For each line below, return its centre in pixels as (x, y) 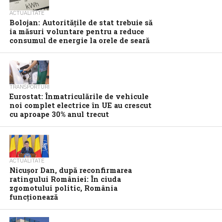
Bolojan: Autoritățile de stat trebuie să (81, 23)
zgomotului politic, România (63, 188)
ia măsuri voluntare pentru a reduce (77, 31)
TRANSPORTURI (29, 87)
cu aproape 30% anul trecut (59, 114)
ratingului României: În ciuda (65, 179)
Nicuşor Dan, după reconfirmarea (70, 170)
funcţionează (33, 197)
